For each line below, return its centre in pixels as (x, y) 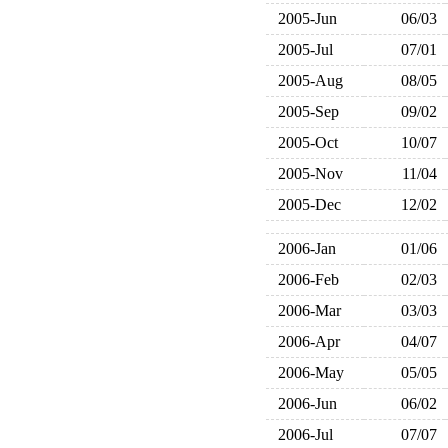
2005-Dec (305, 204)
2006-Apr (304, 341)
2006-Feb (304, 279)
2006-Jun (303, 403)
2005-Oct (303, 142)
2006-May (306, 372)
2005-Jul (301, 49)
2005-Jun (303, 18)
